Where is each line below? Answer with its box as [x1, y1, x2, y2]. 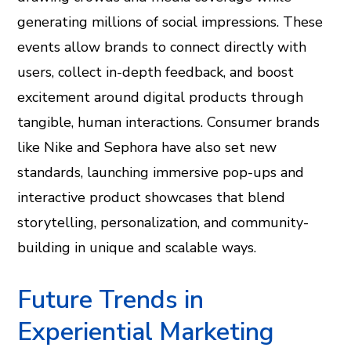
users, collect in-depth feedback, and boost [17, 63, 295, 81]
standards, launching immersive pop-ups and [17, 163, 305, 182]
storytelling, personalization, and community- [17, 213, 309, 232]
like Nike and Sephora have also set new [17, 138, 277, 157]
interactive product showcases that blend [17, 188, 286, 207]
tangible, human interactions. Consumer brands [17, 113, 320, 132]
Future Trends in [17, 283, 204, 317]
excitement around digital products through [17, 88, 304, 107]
